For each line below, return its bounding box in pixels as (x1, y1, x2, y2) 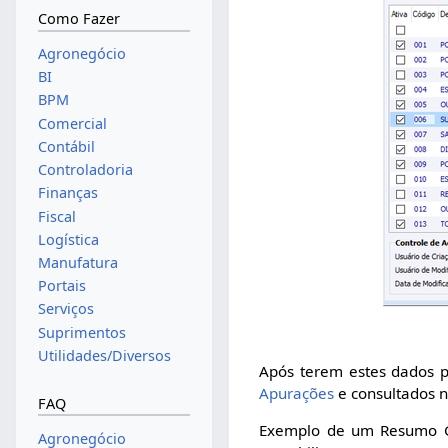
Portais (37, 276, 86, 296)
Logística (37, 229, 99, 249)
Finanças (37, 183, 98, 203)
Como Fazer (37, 9, 120, 29)
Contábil (37, 136, 95, 156)
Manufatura (37, 252, 118, 272)
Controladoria (37, 160, 133, 180)
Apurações (259, 383, 335, 404)
